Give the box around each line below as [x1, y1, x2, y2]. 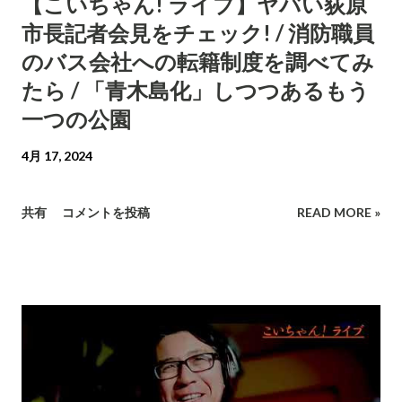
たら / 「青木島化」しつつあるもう [22, 76, 370, 103]
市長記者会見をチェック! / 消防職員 [22, 19, 374, 46]
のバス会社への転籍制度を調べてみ [22, 48, 374, 74]
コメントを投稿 [62, 204, 150, 220]
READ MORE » [297, 204, 380, 220]
